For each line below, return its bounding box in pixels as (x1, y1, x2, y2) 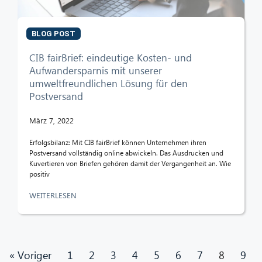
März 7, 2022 (29, 115, 74, 125)
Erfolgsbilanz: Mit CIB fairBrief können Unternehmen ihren (29, 137, 206, 147)
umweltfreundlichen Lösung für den (29, 76, 188, 90)
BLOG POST (32, 29, 75, 38)
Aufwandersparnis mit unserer (29, 63, 162, 77)
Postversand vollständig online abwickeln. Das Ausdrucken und (29, 148, 223, 157)
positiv (29, 169, 50, 178)
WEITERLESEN (29, 189, 79, 200)
